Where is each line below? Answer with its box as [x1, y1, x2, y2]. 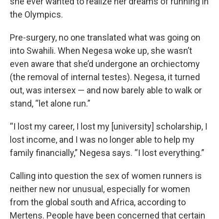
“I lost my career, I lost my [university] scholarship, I [10, 121, 207, 131]
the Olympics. [10, 9, 63, 20]
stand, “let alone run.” [10, 98, 90, 109]
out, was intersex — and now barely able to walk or [10, 85, 202, 95]
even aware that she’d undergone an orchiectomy [10, 59, 200, 69]
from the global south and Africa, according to [10, 197, 186, 207]
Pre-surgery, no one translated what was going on [10, 32, 200, 43]
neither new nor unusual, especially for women [10, 184, 190, 194]
